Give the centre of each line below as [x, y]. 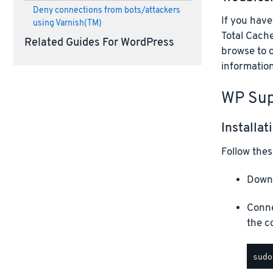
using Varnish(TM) [67, 23]
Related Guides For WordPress [99, 43]
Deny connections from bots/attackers [106, 11]
